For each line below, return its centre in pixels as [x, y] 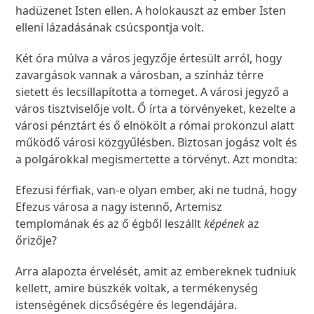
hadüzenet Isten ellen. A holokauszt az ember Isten [151, 11]
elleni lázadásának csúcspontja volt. [110, 28]
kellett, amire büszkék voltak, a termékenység [137, 288]
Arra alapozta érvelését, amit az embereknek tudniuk [156, 272]
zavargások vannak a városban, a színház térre [140, 75]
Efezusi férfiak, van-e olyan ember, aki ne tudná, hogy [156, 190]
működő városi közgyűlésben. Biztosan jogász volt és [157, 143]
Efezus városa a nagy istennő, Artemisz [119, 207]
